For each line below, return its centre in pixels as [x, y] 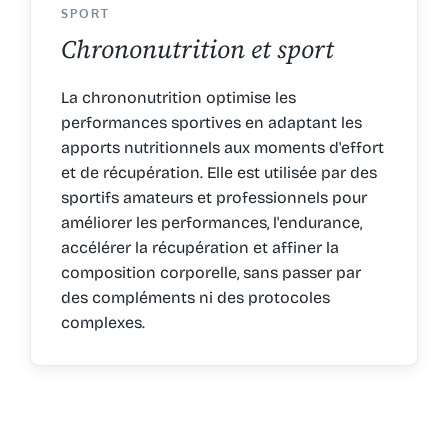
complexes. [102, 322]
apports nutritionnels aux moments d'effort [222, 147]
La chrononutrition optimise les [178, 97]
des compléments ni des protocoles [195, 297]
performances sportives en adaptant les [211, 122]
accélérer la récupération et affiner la [199, 247]
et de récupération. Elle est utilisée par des [218, 172]
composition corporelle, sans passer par [210, 272]
